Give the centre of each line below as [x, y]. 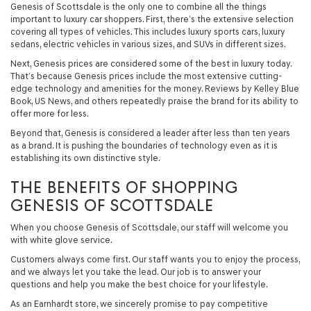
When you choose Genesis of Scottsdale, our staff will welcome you [149, 227]
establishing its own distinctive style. [85, 158]
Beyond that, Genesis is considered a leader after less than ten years [150, 133]
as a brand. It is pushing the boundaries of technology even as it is [144, 145]
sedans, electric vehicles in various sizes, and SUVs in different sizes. [148, 44]
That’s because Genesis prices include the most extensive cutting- [146, 76]
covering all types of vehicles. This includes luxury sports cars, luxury [148, 31]
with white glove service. [61, 239]
